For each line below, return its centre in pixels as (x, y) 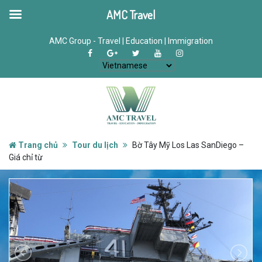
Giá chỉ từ (26, 157)
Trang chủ (38, 145)
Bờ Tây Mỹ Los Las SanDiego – (188, 145)
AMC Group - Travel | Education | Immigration (131, 41)
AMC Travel (131, 15)
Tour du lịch (95, 145)
